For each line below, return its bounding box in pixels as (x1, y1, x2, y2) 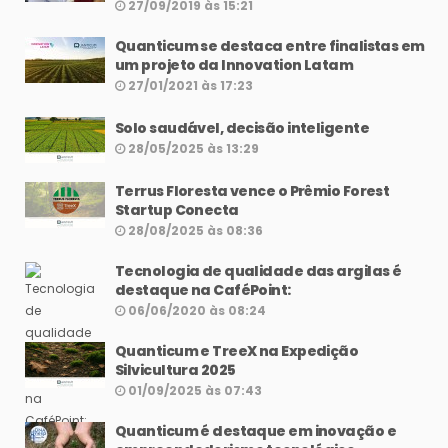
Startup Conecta (115, 200, 239, 221)
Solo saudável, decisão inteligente (115, 118, 369, 139)
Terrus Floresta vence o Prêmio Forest (115, 181, 390, 202)
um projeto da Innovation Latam (115, 55, 354, 76)
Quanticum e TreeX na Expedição (115, 341, 359, 362)
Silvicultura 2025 (115, 360, 236, 381)
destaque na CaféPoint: (115, 280, 291, 301)
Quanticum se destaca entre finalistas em (115, 36, 425, 57)
